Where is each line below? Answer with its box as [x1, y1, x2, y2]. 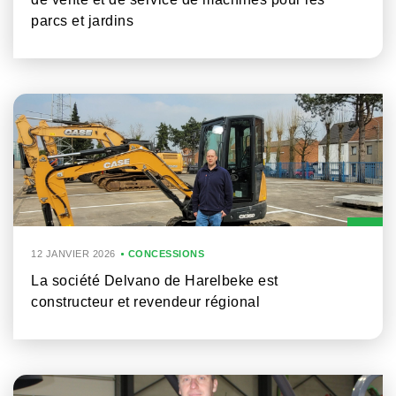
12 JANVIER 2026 [31, 248, 116, 259]
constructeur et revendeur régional [31, 294, 260, 309]
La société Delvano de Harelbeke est [31, 273, 278, 288]
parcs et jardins [31, 13, 133, 28]
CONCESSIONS [127, 248, 204, 259]
